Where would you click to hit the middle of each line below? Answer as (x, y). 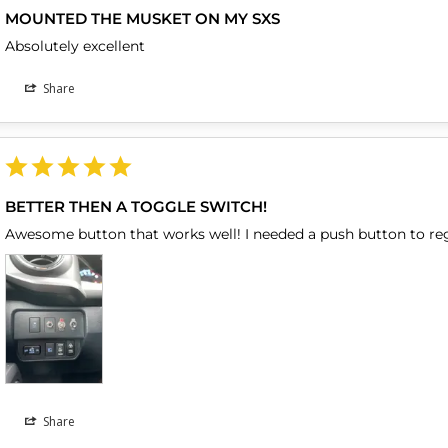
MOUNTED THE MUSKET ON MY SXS (143, 19)
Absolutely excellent (75, 46)
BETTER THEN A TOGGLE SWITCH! (136, 207)
